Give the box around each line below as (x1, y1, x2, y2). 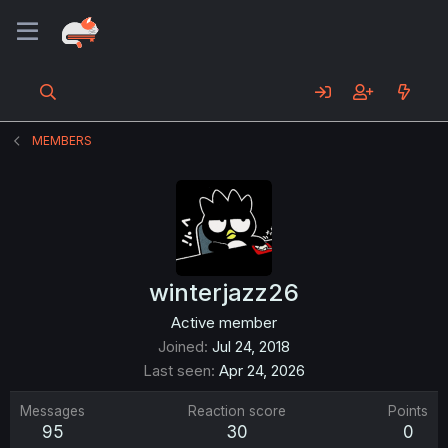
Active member (171, 313, 277, 332)
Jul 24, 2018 (212, 337, 290, 356)
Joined (158, 337, 204, 356)
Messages (20, 403, 85, 419)
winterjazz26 (149, 278, 299, 307)
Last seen (143, 361, 211, 380)
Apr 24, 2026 (219, 361, 305, 380)
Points (388, 403, 428, 419)
